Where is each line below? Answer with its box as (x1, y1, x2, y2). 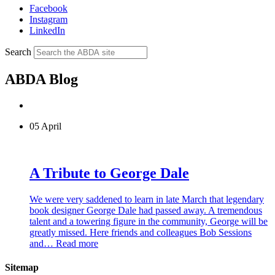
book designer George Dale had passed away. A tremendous (29, 204, 262, 215)
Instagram (29, 14, 68, 25)
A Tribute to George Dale (29, 165, 189, 181)
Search (5, 46, 31, 57)
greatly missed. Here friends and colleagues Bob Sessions (29, 227, 252, 238)
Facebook (29, 2, 68, 14)
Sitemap (5, 261, 39, 273)
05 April (29, 120, 61, 131)
